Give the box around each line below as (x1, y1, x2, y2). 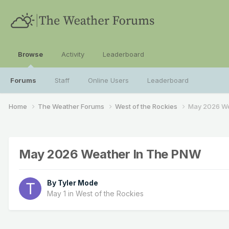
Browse (18, 50, 43, 58)
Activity (61, 50, 84, 58)
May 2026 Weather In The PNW (19, 146, 201, 162)
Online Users (88, 76, 129, 84)
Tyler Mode (58, 178, 98, 188)
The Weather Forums (38, 102, 106, 110)
